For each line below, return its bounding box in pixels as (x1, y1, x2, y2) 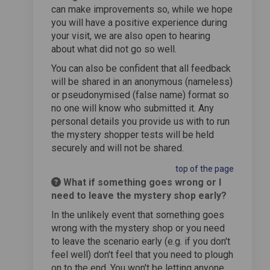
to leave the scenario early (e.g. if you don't (51, 235, 230, 247)
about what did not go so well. (51, 43, 177, 55)
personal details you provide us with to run (51, 115, 230, 127)
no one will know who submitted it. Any (51, 102, 214, 114)
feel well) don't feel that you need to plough (51, 248, 233, 260)
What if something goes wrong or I (61, 176, 221, 188)
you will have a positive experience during (51, 16, 227, 28)
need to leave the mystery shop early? (51, 189, 227, 201)
